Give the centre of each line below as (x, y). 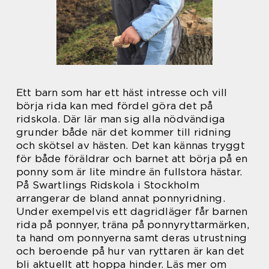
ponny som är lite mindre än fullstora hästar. (129, 172)
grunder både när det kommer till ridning (124, 132)
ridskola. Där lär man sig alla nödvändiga (121, 119)
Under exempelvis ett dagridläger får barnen (132, 211)
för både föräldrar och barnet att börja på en (132, 159)
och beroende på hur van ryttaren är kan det (131, 251)
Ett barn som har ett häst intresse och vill (122, 92)
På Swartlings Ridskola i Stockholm (108, 185)
